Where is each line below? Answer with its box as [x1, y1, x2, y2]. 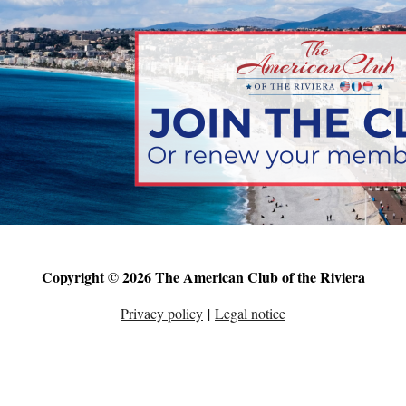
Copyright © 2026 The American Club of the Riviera [41, 266, 365, 287]
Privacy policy [121, 304, 203, 323]
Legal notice [215, 304, 285, 323]
